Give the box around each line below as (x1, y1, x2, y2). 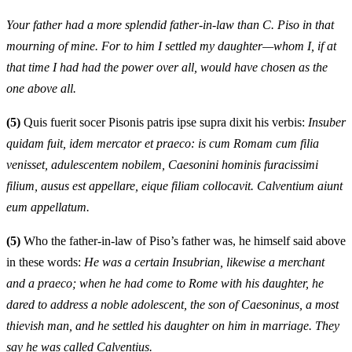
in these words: (6, 255, 84, 269)
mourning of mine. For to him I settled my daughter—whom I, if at (6, 38, 336, 53)
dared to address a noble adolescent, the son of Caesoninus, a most (6, 297, 339, 311)
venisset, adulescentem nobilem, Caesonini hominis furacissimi (6, 157, 318, 171)
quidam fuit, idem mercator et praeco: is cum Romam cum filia (6, 136, 319, 150)
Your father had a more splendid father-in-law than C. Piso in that (6, 17, 334, 31)
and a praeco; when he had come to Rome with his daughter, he (6, 276, 324, 290)
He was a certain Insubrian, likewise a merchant (84, 255, 324, 269)
